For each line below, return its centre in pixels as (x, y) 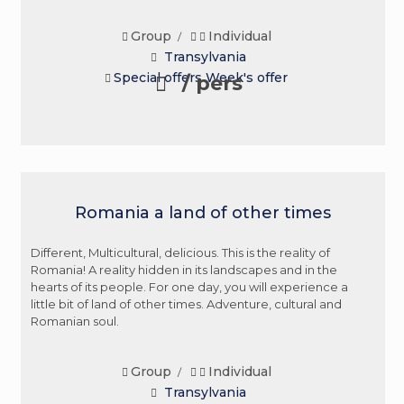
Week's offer (247, 77)
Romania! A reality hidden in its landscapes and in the (184, 269)
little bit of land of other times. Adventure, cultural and (186, 303)
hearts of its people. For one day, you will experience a (189, 286)
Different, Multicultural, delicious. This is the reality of (180, 252)
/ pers (209, 83)
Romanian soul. (75, 321)
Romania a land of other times (203, 212)
